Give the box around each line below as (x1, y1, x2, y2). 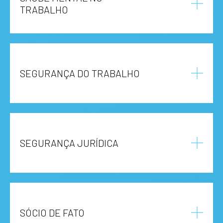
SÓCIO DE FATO (20, 206, 85, 219)
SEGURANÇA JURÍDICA (20, 136, 118, 149)
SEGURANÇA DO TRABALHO (20, 67, 140, 79)
